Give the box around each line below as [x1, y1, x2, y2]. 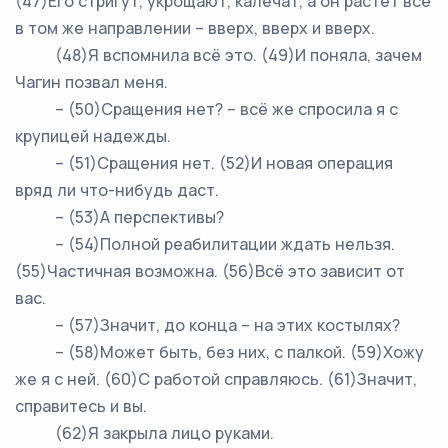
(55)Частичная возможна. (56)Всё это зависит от [15, 260, 405, 282]
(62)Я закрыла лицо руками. [15, 422, 274, 444]
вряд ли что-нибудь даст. [15, 179, 219, 201]
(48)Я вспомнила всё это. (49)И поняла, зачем [15, 44, 422, 66]
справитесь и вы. [15, 395, 147, 417]
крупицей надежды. [15, 125, 171, 147]
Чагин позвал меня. [15, 71, 168, 93]
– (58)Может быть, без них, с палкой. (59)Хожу [15, 341, 424, 363]
